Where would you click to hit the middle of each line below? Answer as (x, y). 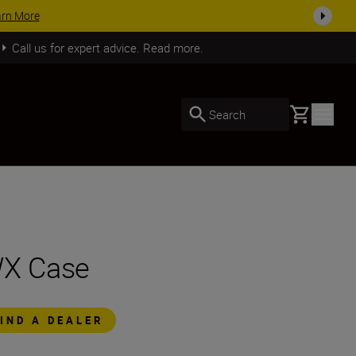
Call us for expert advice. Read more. (107, 47)
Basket (308, 112)
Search (227, 114)
